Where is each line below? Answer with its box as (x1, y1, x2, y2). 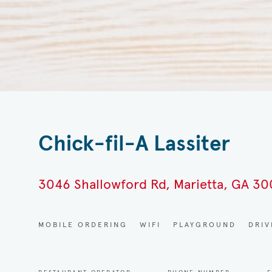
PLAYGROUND (173, 220, 237, 229)
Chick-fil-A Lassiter (38, 130, 231, 157)
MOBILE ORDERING (38, 220, 128, 229)
